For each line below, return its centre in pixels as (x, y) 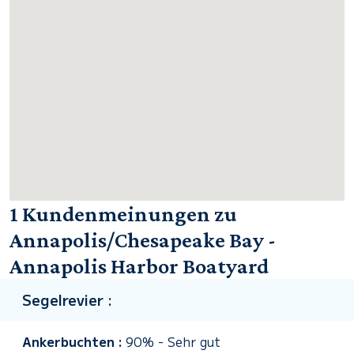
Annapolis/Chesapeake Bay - (143, 240)
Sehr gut (194, 341)
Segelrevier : (67, 299)
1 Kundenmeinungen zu (123, 214)
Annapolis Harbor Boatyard (139, 266)
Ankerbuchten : (74, 341)
